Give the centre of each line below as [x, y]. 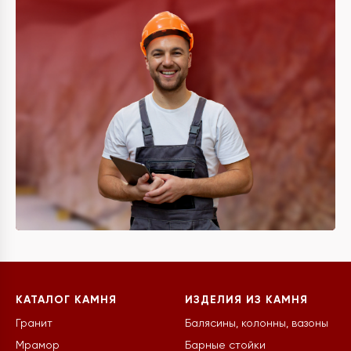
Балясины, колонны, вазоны [257, 324]
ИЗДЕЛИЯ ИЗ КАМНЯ [246, 300]
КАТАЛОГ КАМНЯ [66, 300]
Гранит [34, 324]
